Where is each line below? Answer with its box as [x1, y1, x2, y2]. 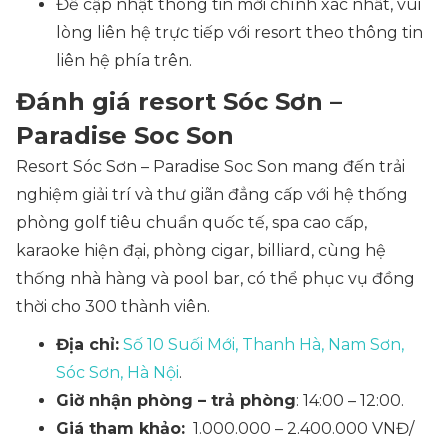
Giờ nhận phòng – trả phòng [56, 391, 296, 410]
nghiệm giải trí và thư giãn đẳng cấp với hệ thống [16, 185, 408, 204]
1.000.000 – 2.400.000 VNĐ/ [185, 419, 414, 438]
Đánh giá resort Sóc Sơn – [16, 87, 342, 116]
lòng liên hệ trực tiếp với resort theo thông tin [56, 23, 423, 42]
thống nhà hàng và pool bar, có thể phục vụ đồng [16, 269, 415, 288]
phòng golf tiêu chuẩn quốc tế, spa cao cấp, [16, 213, 367, 232]
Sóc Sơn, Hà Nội [56, 363, 179, 382]
